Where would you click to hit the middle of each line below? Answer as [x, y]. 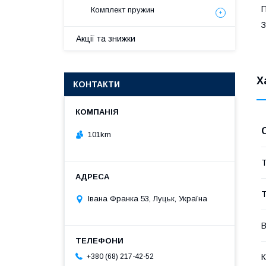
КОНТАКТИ [96, 84]
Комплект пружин [123, 10]
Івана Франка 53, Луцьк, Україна [148, 199]
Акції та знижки [106, 39]
